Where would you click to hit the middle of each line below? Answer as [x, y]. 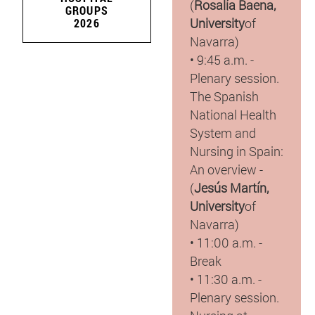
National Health [233, 114]
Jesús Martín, [231, 187]
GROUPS [87, 11]
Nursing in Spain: [236, 151]
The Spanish [224, 96]
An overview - [226, 169]
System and [223, 133]
